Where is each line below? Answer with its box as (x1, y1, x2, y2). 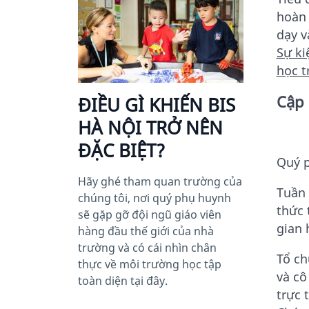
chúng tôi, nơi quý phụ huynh (77, 190, 231, 206)
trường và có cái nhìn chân (77, 240, 217, 255)
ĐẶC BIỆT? (77, 138, 165, 163)
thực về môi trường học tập (77, 257, 221, 272)
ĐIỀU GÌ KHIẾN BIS (77, 92, 235, 117)
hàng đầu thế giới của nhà (77, 223, 214, 239)
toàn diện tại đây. (77, 273, 168, 288)
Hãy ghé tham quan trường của (77, 174, 242, 189)
